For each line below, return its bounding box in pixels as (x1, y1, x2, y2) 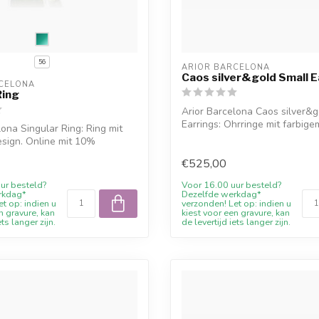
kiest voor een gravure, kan (182, 206, 290, 219)
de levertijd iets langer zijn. (182, 216, 291, 229)
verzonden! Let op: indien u (182, 197, 291, 210)
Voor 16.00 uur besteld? (182, 179, 281, 192)
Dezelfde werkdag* (182, 188, 261, 201)
